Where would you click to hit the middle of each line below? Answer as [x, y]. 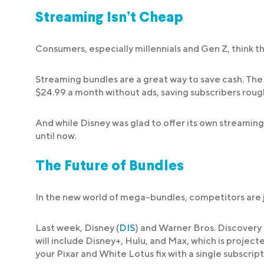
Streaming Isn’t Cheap [109, 19]
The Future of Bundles [110, 167]
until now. [56, 136]
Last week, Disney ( [77, 228]
